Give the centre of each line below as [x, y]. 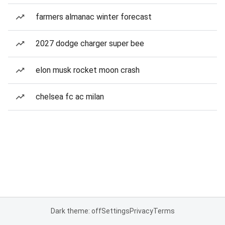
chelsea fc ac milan [70, 97]
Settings [115, 211]
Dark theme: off [76, 211]
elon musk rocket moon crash [88, 70]
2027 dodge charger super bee [90, 43]
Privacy [141, 211]
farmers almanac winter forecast [94, 17]
